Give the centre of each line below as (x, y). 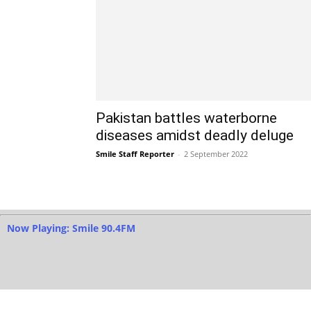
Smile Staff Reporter (135, 154)
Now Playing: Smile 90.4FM (71, 228)
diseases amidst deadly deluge (195, 135)
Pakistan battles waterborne (186, 118)
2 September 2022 (216, 154)
